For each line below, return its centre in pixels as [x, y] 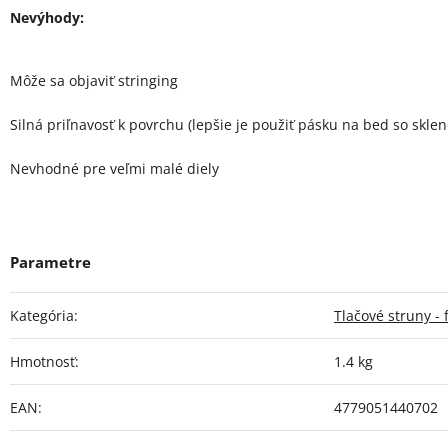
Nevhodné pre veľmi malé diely [114, 168]
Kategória [42, 315]
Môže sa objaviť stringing [94, 80]
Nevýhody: [47, 17]
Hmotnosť [42, 361]
